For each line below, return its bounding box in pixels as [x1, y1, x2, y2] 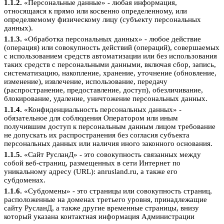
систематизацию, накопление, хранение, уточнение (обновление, [4, 69, 216, 77]
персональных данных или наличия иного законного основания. [4, 139, 212, 148]
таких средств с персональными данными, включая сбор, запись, [4, 60, 216, 69]
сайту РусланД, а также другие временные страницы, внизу [4, 204, 199, 212]
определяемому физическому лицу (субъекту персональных [4, 15, 201, 24]
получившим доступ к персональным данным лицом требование [4, 122, 215, 131]
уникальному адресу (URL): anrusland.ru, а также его [4, 167, 177, 176]
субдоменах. [4, 176, 45, 184]
